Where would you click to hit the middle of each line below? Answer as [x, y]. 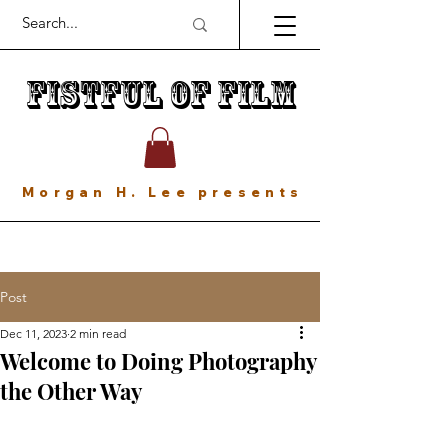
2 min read [98, 333]
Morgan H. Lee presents [163, 191]
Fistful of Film [160, 94]
